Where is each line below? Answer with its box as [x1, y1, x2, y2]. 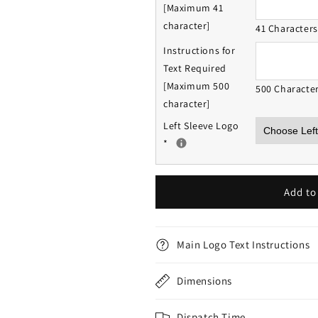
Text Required [163, 62, 226, 75]
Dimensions [177, 274, 232, 287]
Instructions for [163, 44, 236, 57]
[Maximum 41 [163, 1, 224, 14]
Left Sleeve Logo [163, 119, 239, 132]
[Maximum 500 [163, 79, 230, 92]
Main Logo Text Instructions [177, 238, 310, 251]
